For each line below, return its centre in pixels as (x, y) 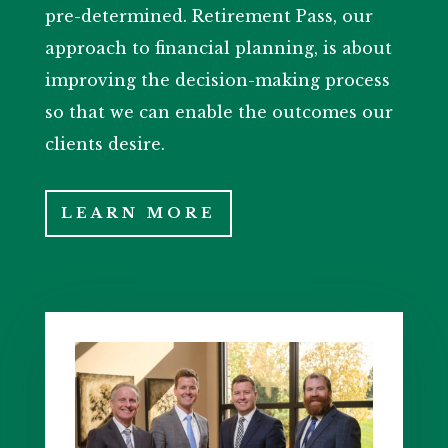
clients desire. (104, 144)
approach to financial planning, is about (218, 48)
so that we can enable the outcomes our (218, 112)
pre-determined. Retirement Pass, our (208, 16)
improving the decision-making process (217, 80)
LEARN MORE (138, 213)
